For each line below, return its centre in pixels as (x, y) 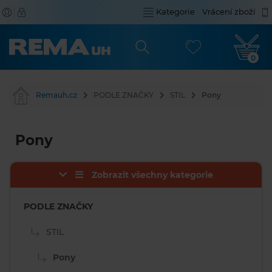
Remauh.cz (56, 95)
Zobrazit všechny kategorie (152, 175)
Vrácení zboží (229, 12)
